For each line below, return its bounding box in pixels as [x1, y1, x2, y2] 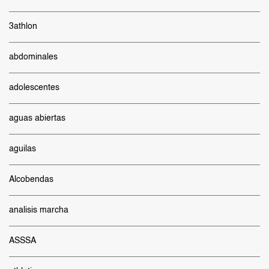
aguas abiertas [9, 114, 65, 122]
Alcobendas [9, 175, 53, 184]
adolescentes [9, 83, 59, 92]
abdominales [9, 53, 58, 61]
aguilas [9, 145, 36, 153]
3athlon [9, 22, 37, 31]
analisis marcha [9, 206, 68, 214]
